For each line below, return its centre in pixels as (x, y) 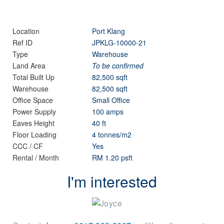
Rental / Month (36, 157)
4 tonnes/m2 (112, 134)
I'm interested (112, 181)
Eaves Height (33, 123)
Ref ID (22, 42)
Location (26, 31)
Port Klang (109, 31)
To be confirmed (118, 65)
